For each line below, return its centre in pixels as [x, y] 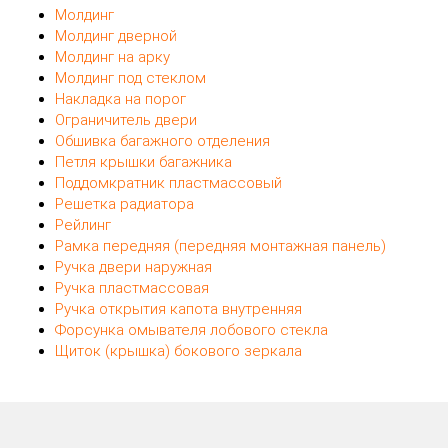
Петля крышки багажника [143, 161]
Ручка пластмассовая [132, 287]
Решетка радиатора [124, 203]
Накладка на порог [120, 98]
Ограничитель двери [126, 119]
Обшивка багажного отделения [162, 140]
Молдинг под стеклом [130, 77]
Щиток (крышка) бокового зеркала [178, 350]
